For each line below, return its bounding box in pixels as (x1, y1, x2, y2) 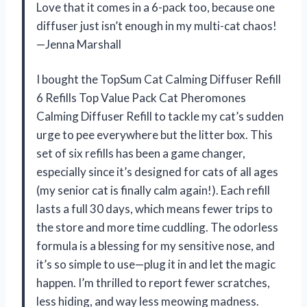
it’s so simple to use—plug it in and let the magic (36, 256, 275, 271)
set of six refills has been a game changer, (36, 145, 245, 160)
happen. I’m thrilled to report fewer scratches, (36, 275, 270, 290)
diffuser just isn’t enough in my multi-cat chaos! (36, 18, 277, 33)
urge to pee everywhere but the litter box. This (36, 127, 273, 142)
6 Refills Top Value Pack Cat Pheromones (36, 90, 246, 105)
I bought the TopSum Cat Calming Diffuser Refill (36, 71, 281, 86)
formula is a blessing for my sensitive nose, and (36, 238, 275, 253)
